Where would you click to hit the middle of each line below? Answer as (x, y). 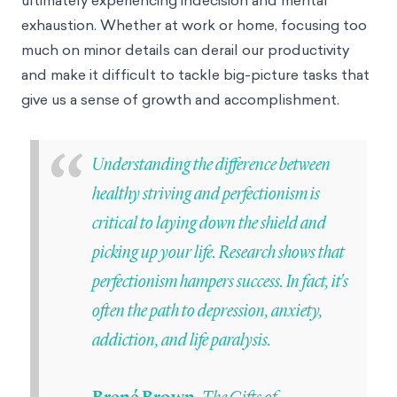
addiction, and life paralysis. (182, 339)
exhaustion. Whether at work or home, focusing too (194, 25)
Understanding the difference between (211, 163)
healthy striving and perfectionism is (206, 192)
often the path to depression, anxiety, (207, 309)
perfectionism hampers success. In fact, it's (220, 280)
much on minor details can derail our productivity (185, 50)
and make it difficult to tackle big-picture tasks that (195, 74)
